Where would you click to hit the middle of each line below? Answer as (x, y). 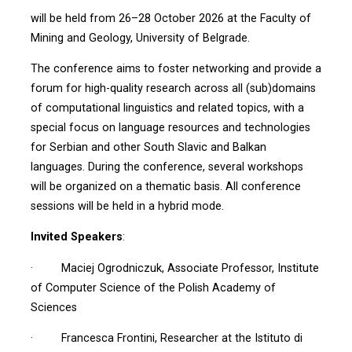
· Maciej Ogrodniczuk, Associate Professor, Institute (174, 268)
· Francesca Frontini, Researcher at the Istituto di (166, 338)
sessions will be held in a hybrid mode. (127, 206)
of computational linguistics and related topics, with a (167, 108)
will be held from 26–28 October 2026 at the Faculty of (170, 18)
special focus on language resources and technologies (170, 127)
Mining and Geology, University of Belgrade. (140, 38)
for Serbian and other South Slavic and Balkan (148, 147)
